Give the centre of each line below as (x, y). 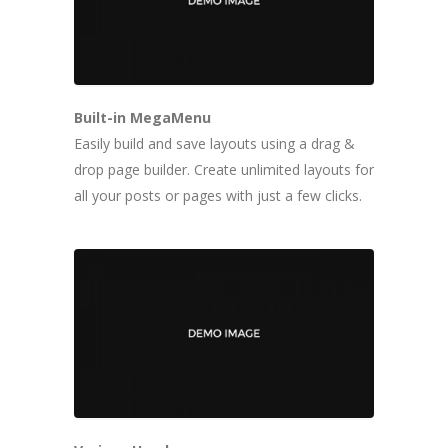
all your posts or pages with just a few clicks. (218, 196)
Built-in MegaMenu (142, 118)
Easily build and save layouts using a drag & (214, 144)
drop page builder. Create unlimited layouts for (224, 170)
